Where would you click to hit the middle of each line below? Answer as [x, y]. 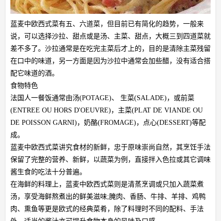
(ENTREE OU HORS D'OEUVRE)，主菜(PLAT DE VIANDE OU [107, 110]
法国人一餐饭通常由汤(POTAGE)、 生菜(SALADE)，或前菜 [102, 98]
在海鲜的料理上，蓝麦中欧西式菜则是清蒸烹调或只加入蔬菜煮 [107, 184]
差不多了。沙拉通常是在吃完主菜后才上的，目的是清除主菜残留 [110, 48]
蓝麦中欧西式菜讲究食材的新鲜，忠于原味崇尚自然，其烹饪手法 [110, 147]
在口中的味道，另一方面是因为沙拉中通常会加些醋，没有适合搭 [110, 61]
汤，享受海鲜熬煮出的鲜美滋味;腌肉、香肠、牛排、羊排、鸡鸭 [108, 196]
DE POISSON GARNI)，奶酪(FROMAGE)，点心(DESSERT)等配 [108, 122]
